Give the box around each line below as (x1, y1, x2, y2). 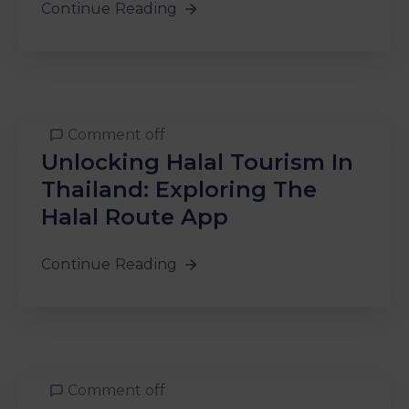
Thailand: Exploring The (41, 175, 317, 203)
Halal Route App (41, 203, 228, 230)
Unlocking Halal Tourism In (41, 148, 353, 175)
